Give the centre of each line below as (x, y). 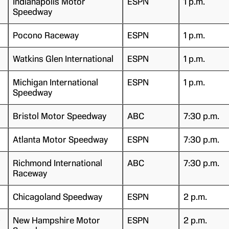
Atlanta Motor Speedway (60, 139)
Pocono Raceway (45, 35)
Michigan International (55, 82)
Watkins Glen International (63, 59)
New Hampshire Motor (56, 220)
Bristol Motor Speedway (59, 116)
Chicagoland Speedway (57, 197)
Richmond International (57, 163)
